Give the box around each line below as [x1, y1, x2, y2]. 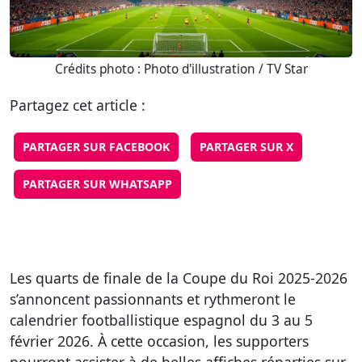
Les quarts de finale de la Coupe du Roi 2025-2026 [10, 268, 347, 288]
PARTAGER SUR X [200, 139, 293, 155]
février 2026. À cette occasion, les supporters [10, 331, 309, 351]
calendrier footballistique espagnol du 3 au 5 [10, 310, 313, 330]
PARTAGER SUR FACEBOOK [23, 139, 170, 155]
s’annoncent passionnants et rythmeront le [10, 289, 296, 309]
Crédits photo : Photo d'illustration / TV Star [54, 61, 308, 78]
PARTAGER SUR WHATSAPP [23, 176, 172, 192]
